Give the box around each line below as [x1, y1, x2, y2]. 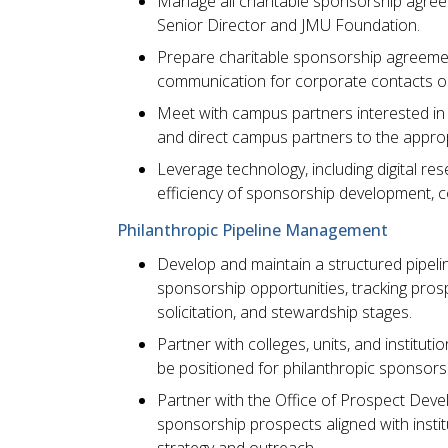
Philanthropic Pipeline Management [117, 219, 388, 242]
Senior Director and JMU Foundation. [157, 14, 420, 37]
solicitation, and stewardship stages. [157, 300, 412, 323]
